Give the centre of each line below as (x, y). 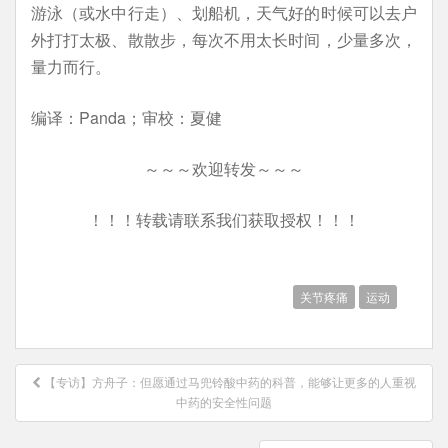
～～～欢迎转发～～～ (224, 168)
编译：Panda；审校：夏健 (126, 117)
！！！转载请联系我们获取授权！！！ (224, 219)
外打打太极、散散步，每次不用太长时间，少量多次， (224, 39)
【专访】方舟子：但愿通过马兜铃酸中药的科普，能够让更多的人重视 (230, 382)
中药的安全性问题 (224, 402)
